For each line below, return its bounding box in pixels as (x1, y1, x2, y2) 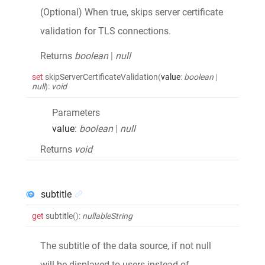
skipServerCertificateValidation (45, 72, 158, 82)
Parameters (52, 106, 100, 118)
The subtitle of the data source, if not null (40, 240, 211, 251)
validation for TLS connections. (40, 25, 171, 37)
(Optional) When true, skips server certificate (40, 6, 223, 18)
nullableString (82, 211, 132, 221)
